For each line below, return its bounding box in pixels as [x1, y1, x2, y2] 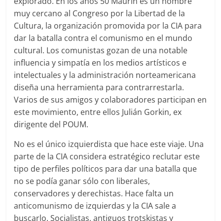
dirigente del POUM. [14, 118, 89, 130]
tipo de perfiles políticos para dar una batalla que [14, 163, 197, 174]
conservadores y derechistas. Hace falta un [14, 187, 174, 199]
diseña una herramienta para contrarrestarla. [14, 81, 184, 93]
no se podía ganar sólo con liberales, [14, 175, 150, 186]
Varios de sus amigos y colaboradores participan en [14, 94, 207, 105]
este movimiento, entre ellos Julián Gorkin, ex [14, 106, 182, 117]
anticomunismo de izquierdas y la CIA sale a [14, 200, 177, 211]
